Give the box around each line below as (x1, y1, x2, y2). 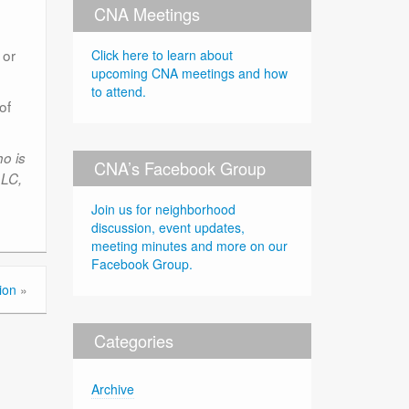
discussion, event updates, (91, 217, 246, 236)
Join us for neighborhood (91, 199, 236, 218)
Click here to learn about (91, 45, 234, 64)
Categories (94, 328, 174, 352)
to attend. (91, 81, 147, 100)
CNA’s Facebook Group (94, 155, 267, 180)
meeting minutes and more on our (91, 236, 288, 255)
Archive (91, 379, 135, 398)
